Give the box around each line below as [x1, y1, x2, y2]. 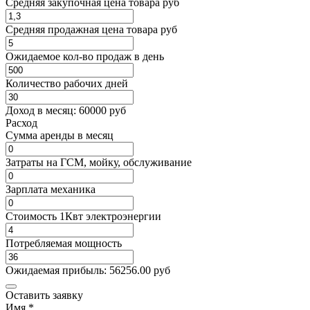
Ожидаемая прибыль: [6, 264, 109, 277]
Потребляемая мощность [6, 237, 122, 250]
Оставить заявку [6, 289, 83, 302]
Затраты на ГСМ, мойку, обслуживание [6, 156, 192, 169]
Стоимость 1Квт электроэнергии [6, 210, 161, 223]
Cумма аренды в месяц [6, 129, 113, 142]
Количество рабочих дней [6, 77, 128, 90]
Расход [6, 117, 37, 129]
